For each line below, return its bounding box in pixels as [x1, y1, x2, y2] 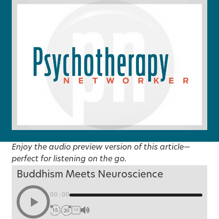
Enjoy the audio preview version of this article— [12, 143, 190, 152]
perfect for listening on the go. [12, 155, 127, 163]
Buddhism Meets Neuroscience [17, 170, 163, 180]
